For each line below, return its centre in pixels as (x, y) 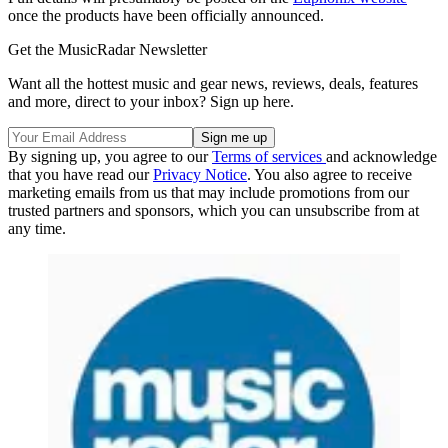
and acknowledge (381, 157)
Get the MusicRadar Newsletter (107, 50)
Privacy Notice (200, 175)
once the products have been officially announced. (166, 16)
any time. (37, 229)
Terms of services (269, 157)
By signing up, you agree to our (110, 157)
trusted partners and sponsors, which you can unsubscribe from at (213, 211)
